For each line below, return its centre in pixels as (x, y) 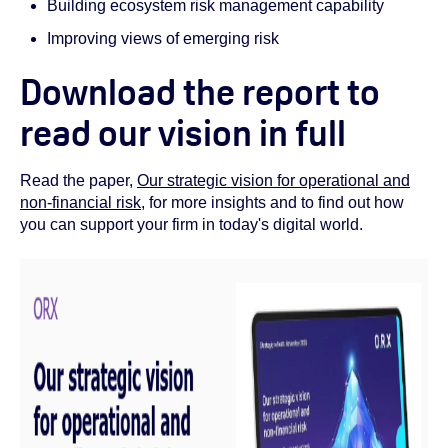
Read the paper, (78, 181)
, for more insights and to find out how (272, 203)
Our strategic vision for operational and (273, 181)
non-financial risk (80, 203)
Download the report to (200, 92)
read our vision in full (186, 133)
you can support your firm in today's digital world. (193, 225)
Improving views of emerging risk (163, 38)
